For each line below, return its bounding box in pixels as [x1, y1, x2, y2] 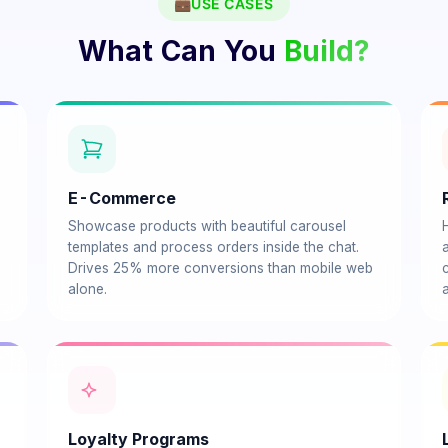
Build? [284, 34, 370, 68]
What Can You [78, 34, 276, 68]
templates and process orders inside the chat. [68, 239, 360, 255]
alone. [68, 281, 108, 297]
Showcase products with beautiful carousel [68, 218, 347, 234]
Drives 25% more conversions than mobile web [68, 260, 374, 276]
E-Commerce [68, 188, 177, 208]
